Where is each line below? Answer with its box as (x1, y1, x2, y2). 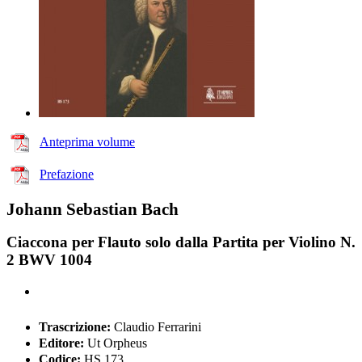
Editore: (39, 336, 84, 351)
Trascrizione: (39, 320, 111, 335)
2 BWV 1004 (6, 251, 92, 269)
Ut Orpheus (84, 336, 147, 351)
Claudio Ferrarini (111, 320, 201, 335)
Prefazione (40, 166, 94, 181)
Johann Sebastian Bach (6, 200, 179, 218)
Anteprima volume (40, 134, 135, 149)
